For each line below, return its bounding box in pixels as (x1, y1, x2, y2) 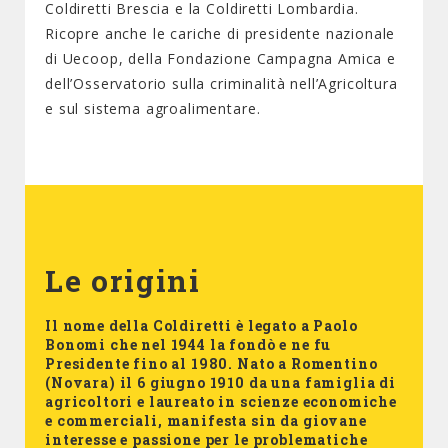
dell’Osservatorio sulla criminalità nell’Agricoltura (45, 74, 398, 93)
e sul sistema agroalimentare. (45, 99, 261, 118)
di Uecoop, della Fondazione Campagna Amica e (45, 49, 396, 68)
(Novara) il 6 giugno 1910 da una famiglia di (45, 373, 396, 392)
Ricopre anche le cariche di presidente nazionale (45, 24, 396, 43)
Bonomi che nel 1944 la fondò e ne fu (45, 335, 332, 354)
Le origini (45, 261, 201, 300)
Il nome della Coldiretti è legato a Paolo (45, 316, 358, 335)
